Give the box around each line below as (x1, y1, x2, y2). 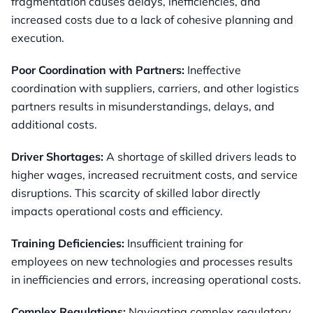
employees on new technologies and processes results (11, 254, 293, 269)
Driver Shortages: (11, 150, 103, 164)
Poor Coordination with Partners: (11, 63, 184, 78)
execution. (11, 31, 64, 45)
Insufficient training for (124, 236, 243, 251)
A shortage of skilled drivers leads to (103, 150, 296, 164)
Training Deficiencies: (11, 236, 124, 251)
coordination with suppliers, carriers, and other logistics (11, 81, 299, 96)
